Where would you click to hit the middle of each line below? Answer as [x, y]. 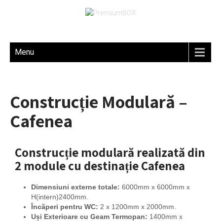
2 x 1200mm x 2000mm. [137, 207]
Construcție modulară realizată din [110, 152]
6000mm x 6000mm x [155, 187]
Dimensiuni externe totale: [75, 187]
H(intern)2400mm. [59, 197]
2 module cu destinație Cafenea [100, 166]
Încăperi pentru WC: [64, 207]
